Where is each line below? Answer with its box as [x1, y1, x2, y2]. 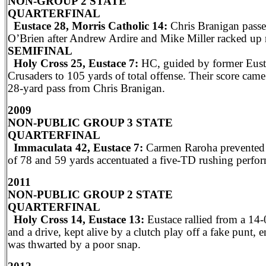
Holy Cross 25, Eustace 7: [8, 57, 138, 69]
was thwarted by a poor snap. [8, 238, 141, 251]
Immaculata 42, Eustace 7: [8, 141, 143, 154]
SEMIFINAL [8, 45, 72, 57]
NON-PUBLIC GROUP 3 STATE [8, 116, 173, 129]
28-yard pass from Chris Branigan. [8, 82, 174, 94]
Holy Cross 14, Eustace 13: [8, 213, 144, 226]
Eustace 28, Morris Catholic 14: [8, 20, 167, 32]
